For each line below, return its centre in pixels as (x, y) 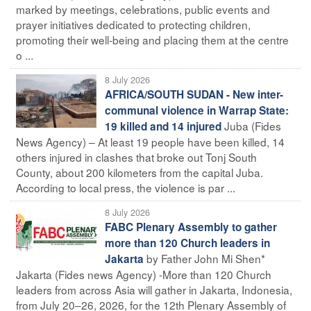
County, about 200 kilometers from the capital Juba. (140, 172)
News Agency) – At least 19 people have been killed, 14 (150, 141)
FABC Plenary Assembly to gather (191, 227)
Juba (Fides (253, 125)
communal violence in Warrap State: (197, 110)
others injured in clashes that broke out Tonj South (136, 157)
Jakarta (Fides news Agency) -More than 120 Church (144, 274)
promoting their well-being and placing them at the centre (152, 39)
